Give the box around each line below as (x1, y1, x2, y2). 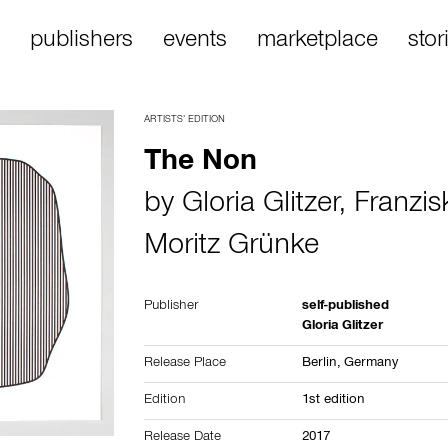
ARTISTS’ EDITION (144, 115, 226, 125)
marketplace (257, 30, 378, 54)
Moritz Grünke (144, 233, 320, 263)
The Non (144, 149, 258, 179)
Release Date (144, 431, 222, 445)
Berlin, (302, 357, 345, 371)
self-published (302, 300, 390, 314)
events (163, 30, 227, 54)
